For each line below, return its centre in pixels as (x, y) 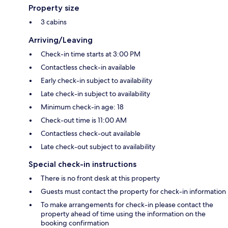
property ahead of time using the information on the (123, 214)
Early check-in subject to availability (96, 81)
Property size (54, 8)
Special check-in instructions (82, 164)
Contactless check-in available (88, 67)
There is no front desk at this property (100, 178)
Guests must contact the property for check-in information (133, 192)
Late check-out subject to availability (98, 147)
